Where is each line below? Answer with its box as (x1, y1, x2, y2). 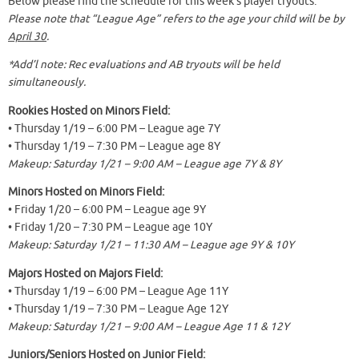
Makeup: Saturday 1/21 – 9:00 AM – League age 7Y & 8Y (8, 156, 281, 171)
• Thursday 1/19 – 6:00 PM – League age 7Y (8, 121, 220, 135)
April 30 (8, 29, 46, 43)
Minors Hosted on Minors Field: (8, 185, 164, 200)
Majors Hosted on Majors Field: (8, 266, 163, 280)
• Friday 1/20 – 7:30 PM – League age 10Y (8, 220, 212, 235)
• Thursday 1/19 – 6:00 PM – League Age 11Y (8, 284, 228, 298)
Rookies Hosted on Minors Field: (8, 103, 170, 118)
